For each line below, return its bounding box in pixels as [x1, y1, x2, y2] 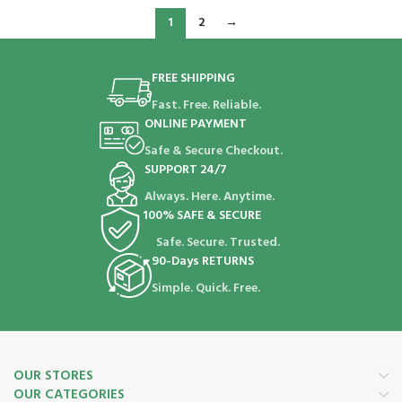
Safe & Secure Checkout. [144, 141, 284, 162]
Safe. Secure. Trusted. [156, 232, 281, 253]
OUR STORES [13, 365, 93, 387]
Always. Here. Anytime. [144, 187, 275, 207]
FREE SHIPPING [151, 68, 235, 89]
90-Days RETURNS [151, 251, 254, 272]
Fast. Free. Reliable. [151, 95, 261, 116]
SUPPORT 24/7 [144, 160, 227, 180]
